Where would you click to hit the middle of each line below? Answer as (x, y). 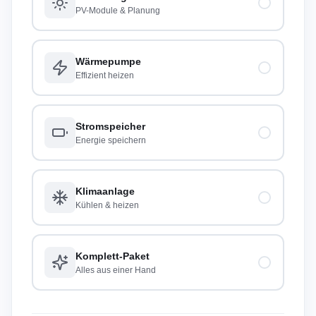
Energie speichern (111, 140)
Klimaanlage (105, 191)
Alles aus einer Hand (116, 270)
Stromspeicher (110, 126)
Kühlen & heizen (107, 205)
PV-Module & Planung (118, 11)
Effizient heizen (105, 75)
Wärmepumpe (108, 61)
